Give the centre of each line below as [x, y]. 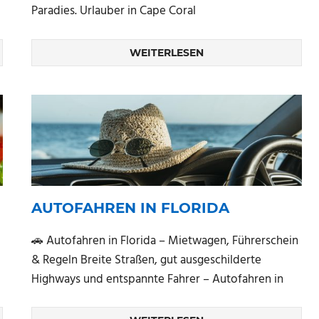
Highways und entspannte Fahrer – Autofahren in [157, 279]
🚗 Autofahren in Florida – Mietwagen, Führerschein [165, 241]
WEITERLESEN [167, 52]
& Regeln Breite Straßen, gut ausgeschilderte [146, 260]
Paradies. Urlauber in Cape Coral [114, 11]
